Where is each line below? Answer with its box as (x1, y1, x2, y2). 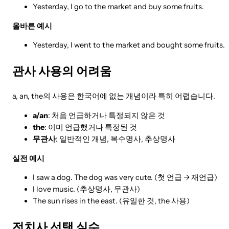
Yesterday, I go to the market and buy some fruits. (33, 2, 204, 12)
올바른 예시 (12, 21, 52, 31)
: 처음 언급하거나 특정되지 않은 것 (48, 110, 165, 120)
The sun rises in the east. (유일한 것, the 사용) (33, 196, 190, 206)
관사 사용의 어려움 (12, 63, 111, 78)
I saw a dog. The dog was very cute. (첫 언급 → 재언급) (33, 173, 217, 182)
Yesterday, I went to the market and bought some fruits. (33, 40, 225, 50)
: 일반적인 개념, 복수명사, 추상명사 (56, 134, 175, 144)
